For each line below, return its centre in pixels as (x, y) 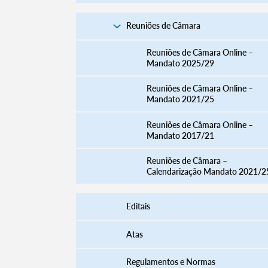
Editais (138, 206)
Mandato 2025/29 (180, 63)
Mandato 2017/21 (180, 135)
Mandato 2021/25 (180, 99)
